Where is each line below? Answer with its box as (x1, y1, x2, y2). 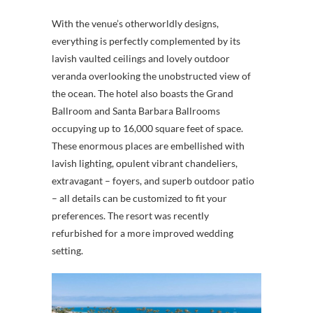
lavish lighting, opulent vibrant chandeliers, (52, 156, 238, 169)
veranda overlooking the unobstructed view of (52, 69, 251, 82)
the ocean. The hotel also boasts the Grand (52, 87, 233, 99)
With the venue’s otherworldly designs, (52, 17, 219, 29)
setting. (52, 244, 83, 256)
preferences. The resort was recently (52, 209, 209, 221)
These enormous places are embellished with (52, 139, 245, 152)
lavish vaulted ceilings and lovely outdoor (52, 52, 230, 64)
